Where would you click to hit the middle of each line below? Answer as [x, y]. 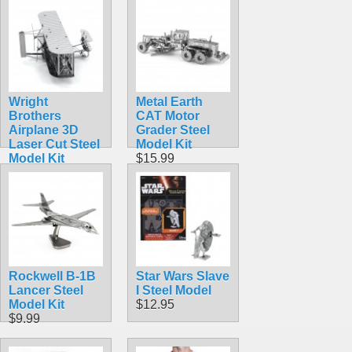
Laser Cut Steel [54, 144]
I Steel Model [174, 290]
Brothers [35, 115]
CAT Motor [168, 115]
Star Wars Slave [183, 276]
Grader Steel [173, 130]
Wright [28, 101]
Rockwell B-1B [52, 276]
